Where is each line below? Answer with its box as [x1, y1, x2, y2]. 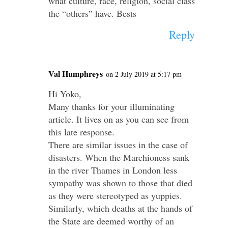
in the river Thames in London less [48, 164, 177, 177]
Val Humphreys [48, 68, 103, 80]
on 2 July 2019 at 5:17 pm [105, 69, 182, 79]
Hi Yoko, [48, 88, 81, 100]
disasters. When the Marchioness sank [48, 151, 189, 164]
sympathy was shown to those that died [48, 177, 192, 189]
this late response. [48, 126, 115, 138]
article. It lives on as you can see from [48, 113, 189, 126]
